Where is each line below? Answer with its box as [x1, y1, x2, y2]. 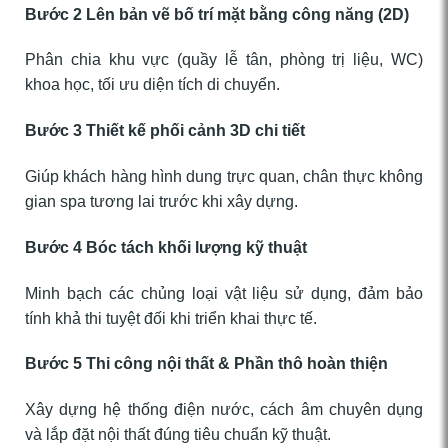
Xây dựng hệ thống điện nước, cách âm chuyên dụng [25, 401, 423, 419]
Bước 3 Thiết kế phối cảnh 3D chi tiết [25, 122, 305, 140]
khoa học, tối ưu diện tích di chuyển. [25, 76, 280, 94]
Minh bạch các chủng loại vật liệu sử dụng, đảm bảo [25, 284, 423, 302]
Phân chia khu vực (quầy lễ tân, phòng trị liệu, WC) [25, 51, 423, 69]
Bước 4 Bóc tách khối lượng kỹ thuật [25, 238, 307, 256]
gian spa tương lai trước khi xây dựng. [25, 193, 298, 211]
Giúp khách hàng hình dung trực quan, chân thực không [25, 168, 423, 186]
